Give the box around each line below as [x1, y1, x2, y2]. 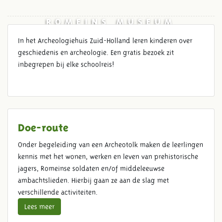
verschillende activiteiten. [18, 188, 98, 196]
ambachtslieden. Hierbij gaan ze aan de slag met [18, 176, 169, 184]
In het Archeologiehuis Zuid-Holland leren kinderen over [18, 36, 192, 45]
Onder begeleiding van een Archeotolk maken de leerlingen [18, 140, 203, 149]
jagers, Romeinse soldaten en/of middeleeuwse [18, 164, 165, 172]
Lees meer [24, 202, 55, 211]
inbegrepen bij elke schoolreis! [18, 60, 114, 68]
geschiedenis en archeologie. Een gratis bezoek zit [18, 48, 174, 56]
